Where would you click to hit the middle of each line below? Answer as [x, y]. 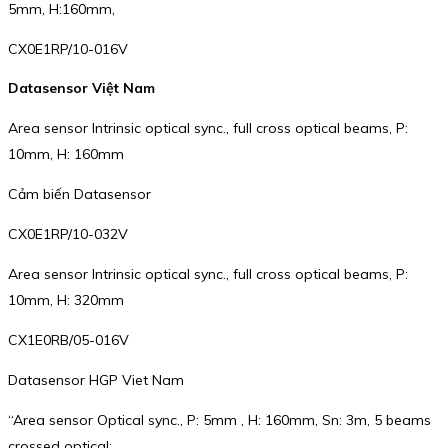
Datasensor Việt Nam [81, 88]
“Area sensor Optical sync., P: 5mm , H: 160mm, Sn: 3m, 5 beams [219, 420]
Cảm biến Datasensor [79, 194]
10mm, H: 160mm [66, 154]
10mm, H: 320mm [66, 300]
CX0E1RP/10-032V [68, 234]
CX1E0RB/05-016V [68, 340]
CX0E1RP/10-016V [68, 48]
